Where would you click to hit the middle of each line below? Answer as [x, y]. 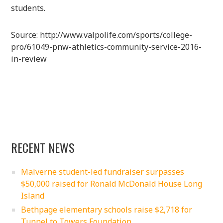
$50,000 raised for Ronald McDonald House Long [112, 183]
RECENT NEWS [43, 147]
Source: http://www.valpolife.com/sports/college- [102, 35]
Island [33, 195]
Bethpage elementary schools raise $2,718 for [107, 209]
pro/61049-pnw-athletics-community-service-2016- [107, 47]
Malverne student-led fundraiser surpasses [103, 171]
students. [28, 8]
